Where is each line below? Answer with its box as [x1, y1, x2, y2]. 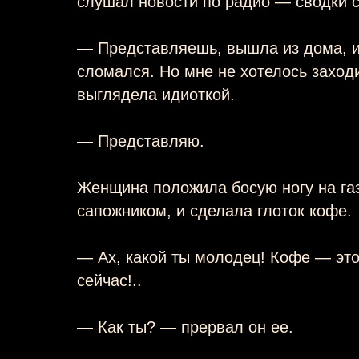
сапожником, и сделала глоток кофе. [77, 201, 352, 220]
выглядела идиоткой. [77, 85, 235, 103]
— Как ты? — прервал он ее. [77, 317, 293, 336]
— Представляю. [77, 131, 204, 150]
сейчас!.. [77, 271, 142, 289]
